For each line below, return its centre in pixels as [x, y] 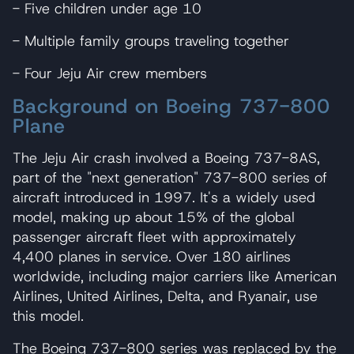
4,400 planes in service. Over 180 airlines [152, 256]
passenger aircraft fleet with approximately [154, 237]
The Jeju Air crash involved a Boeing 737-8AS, [166, 158]
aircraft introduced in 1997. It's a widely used [164, 197]
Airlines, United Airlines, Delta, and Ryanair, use [165, 296]
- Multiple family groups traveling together [151, 41]
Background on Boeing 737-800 [171, 106]
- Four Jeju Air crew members [110, 73]
